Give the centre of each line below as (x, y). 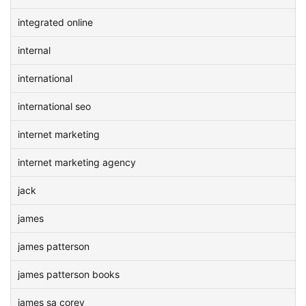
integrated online (55, 22)
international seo (54, 106)
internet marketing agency (77, 162)
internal (34, 50)
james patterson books (69, 274)
